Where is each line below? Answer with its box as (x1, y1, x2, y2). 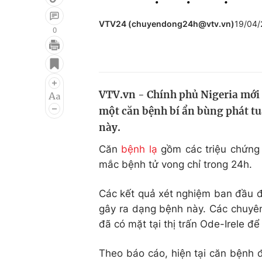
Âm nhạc (19, 95, 60, 107)
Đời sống (163, 51, 204, 63)
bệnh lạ (121, 143, 157, 155)
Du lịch (163, 73, 194, 85)
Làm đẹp (163, 95, 204, 107)
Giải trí (19, 51, 50, 63)
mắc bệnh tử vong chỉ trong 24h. (99, 158, 252, 170)
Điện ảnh (19, 73, 60, 85)
